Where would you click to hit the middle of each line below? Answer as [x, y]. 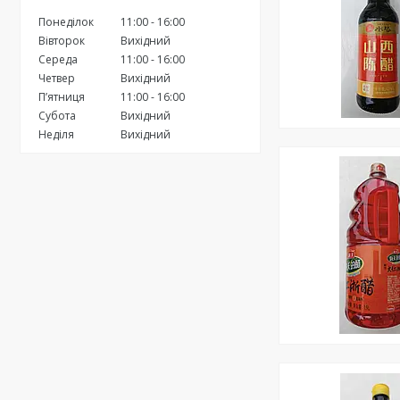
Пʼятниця [62, 96]
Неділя [56, 134]
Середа [58, 59]
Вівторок [62, 40]
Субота [57, 115]
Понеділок [66, 21]
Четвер [57, 78]
